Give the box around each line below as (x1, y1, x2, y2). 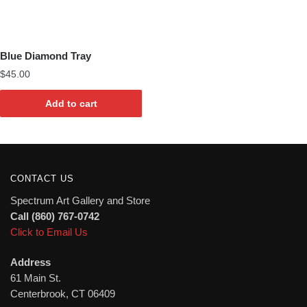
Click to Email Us (10, 225, 88, 238)
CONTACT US (10, 173, 74, 184)
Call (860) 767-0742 (10, 210, 99, 222)
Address (10, 256, 51, 269)
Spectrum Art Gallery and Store (10, 194, 150, 206)
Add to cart (45, 98, 97, 110)
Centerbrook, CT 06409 (10, 288, 115, 300)
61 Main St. (10, 272, 61, 284)
